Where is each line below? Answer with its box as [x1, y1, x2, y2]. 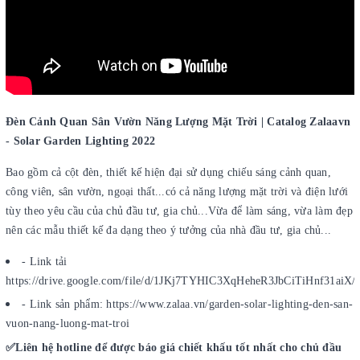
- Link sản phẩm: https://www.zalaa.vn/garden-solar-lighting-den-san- [22, 298, 353, 311]
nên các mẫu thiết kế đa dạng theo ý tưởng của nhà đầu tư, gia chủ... [6, 223, 331, 236]
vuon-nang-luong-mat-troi [6, 317, 129, 330]
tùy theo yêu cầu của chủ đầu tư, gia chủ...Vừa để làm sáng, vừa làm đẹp [6, 204, 353, 217]
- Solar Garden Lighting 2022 [6, 134, 155, 147]
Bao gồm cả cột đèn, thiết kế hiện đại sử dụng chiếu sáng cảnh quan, [6, 166, 331, 178]
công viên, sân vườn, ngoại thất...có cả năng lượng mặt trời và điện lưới [6, 185, 348, 198]
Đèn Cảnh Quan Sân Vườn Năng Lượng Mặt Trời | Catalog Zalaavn [6, 115, 350, 128]
